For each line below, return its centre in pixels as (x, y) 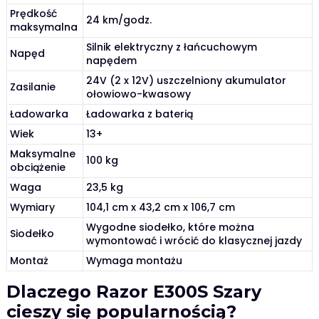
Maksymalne (43, 154)
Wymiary (33, 208)
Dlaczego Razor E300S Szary (134, 292)
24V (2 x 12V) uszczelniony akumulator (187, 81)
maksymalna (44, 27)
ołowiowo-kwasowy (139, 94)
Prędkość (34, 14)
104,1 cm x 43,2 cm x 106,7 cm (161, 208)
